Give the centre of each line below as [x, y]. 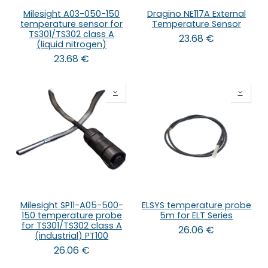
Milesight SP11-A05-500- [71, 205]
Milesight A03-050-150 [72, 13]
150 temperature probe [71, 216]
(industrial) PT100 [72, 236]
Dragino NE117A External [196, 13]
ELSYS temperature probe [196, 205]
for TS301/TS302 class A [71, 226]
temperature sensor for [72, 24]
